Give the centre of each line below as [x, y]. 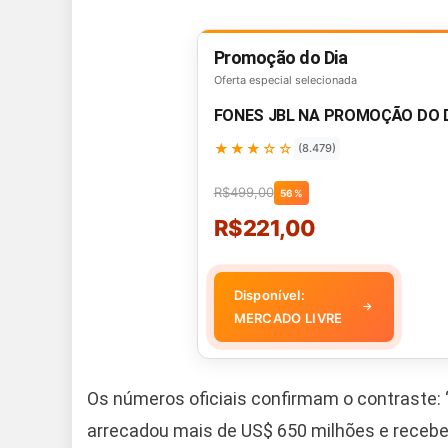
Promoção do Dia [280, 57]
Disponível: [269, 294]
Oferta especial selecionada [285, 79]
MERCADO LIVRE [288, 317]
